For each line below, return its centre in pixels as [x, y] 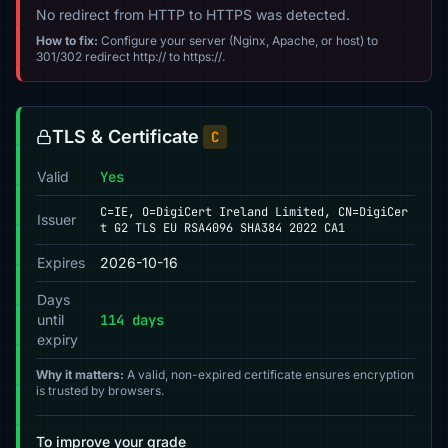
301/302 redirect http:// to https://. [130, 56]
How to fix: [67, 40]
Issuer [56, 219]
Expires [61, 262]
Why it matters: [80, 374]
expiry [57, 339]
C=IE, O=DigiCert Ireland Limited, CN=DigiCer [254, 212]
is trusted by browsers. [100, 390]
